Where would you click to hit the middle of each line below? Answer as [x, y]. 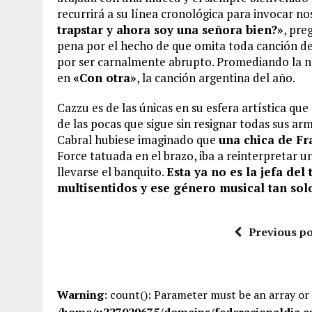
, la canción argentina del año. [216, 78]
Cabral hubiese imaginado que [138, 140]
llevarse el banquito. [112, 172]
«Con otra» [105, 78]
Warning [80, 295]
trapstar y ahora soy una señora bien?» [170, 30]
